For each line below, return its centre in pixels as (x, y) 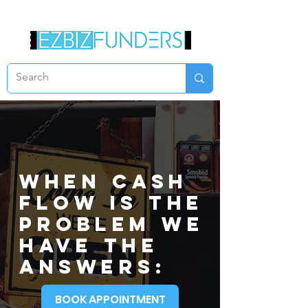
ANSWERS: (93, 267)
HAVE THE (89, 245)
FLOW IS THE (112, 203)
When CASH (104, 181)
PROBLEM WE (112, 224)
